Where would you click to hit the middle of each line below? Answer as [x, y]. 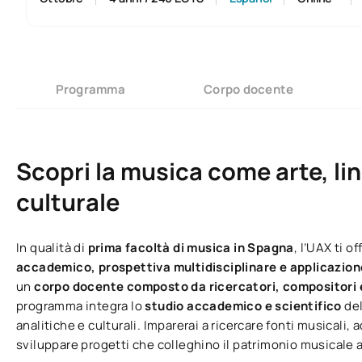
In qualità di [52, 248]
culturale [68, 202]
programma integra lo [81, 306]
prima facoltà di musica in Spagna [191, 248]
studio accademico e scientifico [245, 306]
